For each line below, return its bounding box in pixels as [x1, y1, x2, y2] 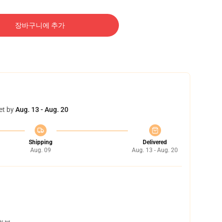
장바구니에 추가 [14, 21, 65, 29]
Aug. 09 [30, 147, 51, 154]
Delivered [143, 139, 167, 146]
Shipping [28, 139, 53, 146]
